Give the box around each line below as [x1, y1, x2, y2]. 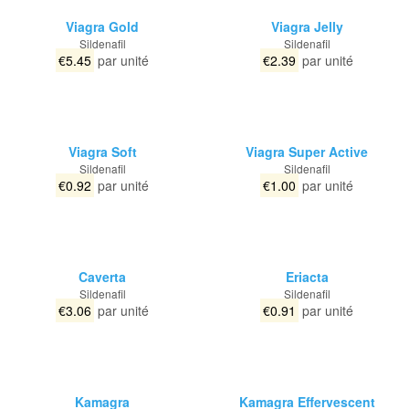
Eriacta [285, 267, 329, 286]
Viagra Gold [66, 17, 139, 36]
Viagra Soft [68, 142, 137, 161]
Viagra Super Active [246, 142, 368, 161]
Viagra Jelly [270, 17, 343, 36]
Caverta [79, 267, 126, 286]
